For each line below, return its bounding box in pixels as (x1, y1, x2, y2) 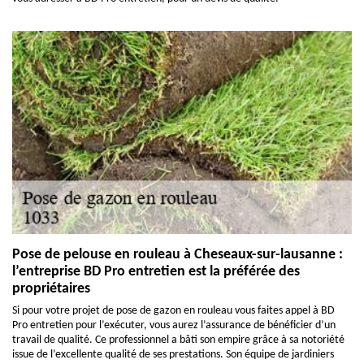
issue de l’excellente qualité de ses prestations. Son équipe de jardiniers (12, 349, 334, 361)
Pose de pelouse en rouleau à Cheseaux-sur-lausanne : (12, 247, 343, 262)
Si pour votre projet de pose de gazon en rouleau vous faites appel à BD (12, 305, 335, 317)
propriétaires (12, 281, 90, 297)
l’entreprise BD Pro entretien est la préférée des (12, 264, 300, 279)
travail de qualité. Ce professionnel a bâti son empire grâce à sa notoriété (12, 334, 344, 346)
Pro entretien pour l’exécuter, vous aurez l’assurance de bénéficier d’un (12, 319, 336, 331)
